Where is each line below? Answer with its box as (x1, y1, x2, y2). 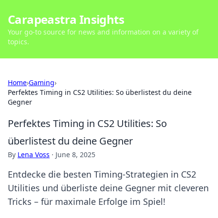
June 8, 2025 (55, 150, 95, 159)
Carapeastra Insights (8, 11, 124, 27)
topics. (8, 37, 29, 46)
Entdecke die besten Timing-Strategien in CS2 (8, 168, 196, 180)
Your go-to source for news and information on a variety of (8, 27, 199, 36)
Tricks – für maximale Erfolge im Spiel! (8, 196, 165, 207)
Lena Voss (18, 150, 50, 159)
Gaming (29, 78, 54, 87)
